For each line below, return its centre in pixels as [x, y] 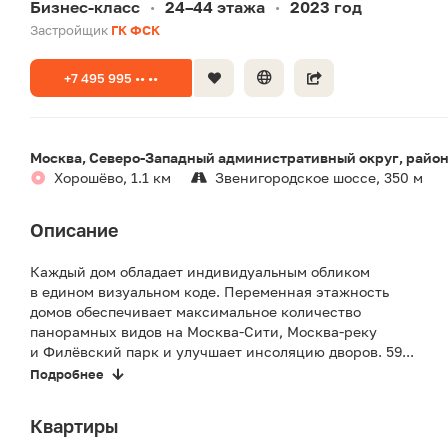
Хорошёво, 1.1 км [112, 178]
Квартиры [74, 426]
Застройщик [70, 30]
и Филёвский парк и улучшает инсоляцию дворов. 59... [222, 352]
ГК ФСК [135, 30]
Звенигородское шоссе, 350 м [319, 178]
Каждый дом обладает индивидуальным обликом [200, 272]
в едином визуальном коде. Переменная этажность [209, 292]
